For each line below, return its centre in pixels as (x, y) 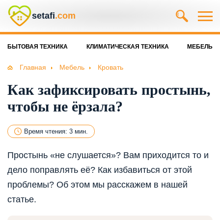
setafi (43, 16)
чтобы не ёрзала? (65, 107)
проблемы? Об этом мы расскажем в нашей (97, 185)
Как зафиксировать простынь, (109, 90)
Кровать (110, 67)
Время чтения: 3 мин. (56, 132)
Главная (33, 67)
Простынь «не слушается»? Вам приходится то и (108, 155)
